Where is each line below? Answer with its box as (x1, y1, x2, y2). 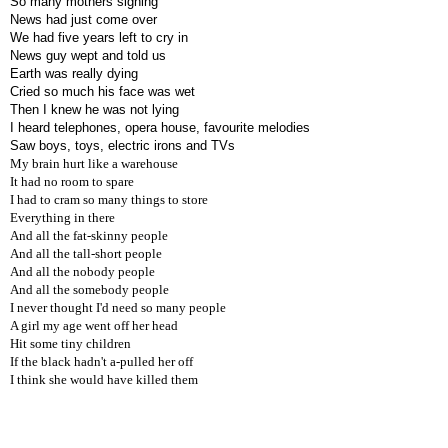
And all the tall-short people (10, 245, 162, 261)
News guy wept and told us (10, 47, 166, 63)
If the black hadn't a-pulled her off (10, 353, 193, 369)
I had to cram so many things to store (10, 191, 208, 207)
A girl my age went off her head (10, 317, 178, 333)
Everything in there (10, 209, 115, 225)
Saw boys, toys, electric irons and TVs (10, 137, 235, 153)
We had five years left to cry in (10, 29, 188, 45)
